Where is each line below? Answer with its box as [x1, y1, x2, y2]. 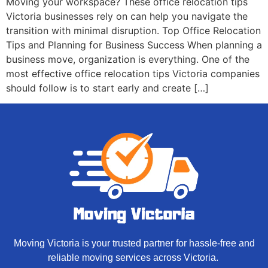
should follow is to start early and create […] [6, 81, 209, 94]
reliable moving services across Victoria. [47, 252, 221, 263]
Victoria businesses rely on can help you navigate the [6, 10, 248, 22]
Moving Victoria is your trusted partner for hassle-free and [13, 238, 255, 249]
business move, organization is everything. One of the [6, 53, 249, 65]
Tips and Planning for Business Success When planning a [6, 38, 262, 51]
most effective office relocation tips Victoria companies [6, 67, 260, 80]
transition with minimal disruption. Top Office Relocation [6, 24, 261, 36]
